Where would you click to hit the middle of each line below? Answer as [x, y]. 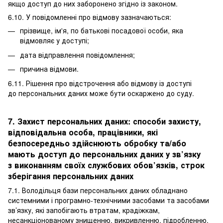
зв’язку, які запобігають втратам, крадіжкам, [84, 210]
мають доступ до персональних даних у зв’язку [104, 154]
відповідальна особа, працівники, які [83, 132]
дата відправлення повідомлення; [77, 55]
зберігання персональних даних [71, 176]
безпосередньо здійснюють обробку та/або [97, 143]
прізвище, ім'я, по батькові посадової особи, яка [102, 31]
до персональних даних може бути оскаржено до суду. [101, 93]
